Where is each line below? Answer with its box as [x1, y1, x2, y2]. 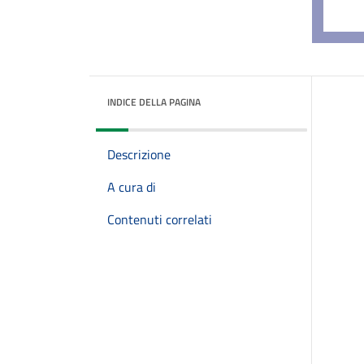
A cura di [107, 177, 156, 197]
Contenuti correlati [107, 210, 212, 229]
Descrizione [107, 145, 171, 164]
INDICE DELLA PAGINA [107, 94, 201, 110]
